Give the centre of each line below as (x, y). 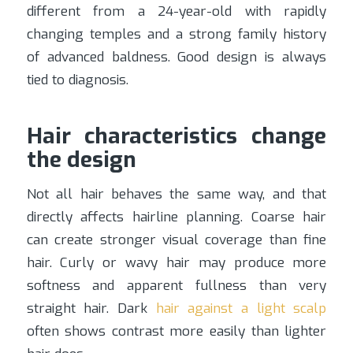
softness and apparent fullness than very (176, 286)
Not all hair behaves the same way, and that (176, 195)
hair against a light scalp (241, 309)
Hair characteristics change (176, 136)
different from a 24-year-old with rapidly (176, 11)
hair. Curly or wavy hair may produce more (176, 263)
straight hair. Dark (91, 309)
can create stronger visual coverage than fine (176, 240)
